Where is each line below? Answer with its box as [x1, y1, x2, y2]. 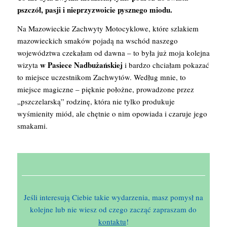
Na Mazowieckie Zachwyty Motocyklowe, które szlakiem [17, 23, 199, 33]
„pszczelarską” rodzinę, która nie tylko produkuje [17, 96, 175, 106]
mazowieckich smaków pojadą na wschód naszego [17, 35, 178, 46]
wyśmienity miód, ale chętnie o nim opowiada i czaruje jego [17, 108, 207, 119]
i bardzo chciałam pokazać [122, 59, 209, 70]
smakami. [17, 120, 48, 131]
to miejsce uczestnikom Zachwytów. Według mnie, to [17, 71, 186, 82]
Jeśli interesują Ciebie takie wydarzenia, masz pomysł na [23, 192, 203, 203]
